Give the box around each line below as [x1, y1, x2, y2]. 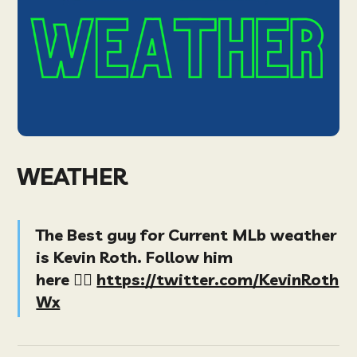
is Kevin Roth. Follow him [36, 246, 233, 267]
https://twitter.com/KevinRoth [96, 269, 339, 289]
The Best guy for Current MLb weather [36, 224, 337, 245]
